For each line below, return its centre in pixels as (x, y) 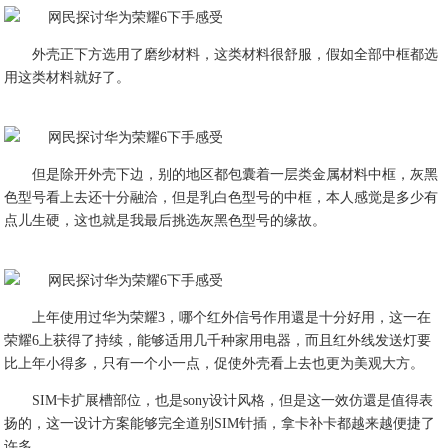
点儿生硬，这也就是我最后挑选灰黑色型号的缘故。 (165, 220)
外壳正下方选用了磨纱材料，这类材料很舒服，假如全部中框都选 (235, 54)
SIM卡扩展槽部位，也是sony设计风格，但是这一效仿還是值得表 (233, 400)
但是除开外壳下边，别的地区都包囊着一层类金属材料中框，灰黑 (235, 174)
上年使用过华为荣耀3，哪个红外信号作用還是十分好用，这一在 (232, 317)
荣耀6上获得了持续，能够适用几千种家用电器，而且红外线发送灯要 (218, 340)
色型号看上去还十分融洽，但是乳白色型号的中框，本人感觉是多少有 (221, 197)
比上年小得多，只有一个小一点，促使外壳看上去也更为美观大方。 (214, 363)
